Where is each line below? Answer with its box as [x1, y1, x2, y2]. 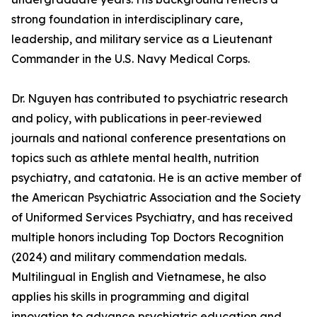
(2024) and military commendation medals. [11, 250, 246, 265]
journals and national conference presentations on [11, 131, 286, 146]
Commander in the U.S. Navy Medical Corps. [11, 52, 250, 67]
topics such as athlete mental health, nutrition [11, 151, 259, 166]
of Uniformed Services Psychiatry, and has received [11, 210, 293, 225]
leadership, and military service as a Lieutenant [11, 32, 272, 47]
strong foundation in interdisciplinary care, [11, 12, 243, 27]
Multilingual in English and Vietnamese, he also [11, 270, 266, 284]
